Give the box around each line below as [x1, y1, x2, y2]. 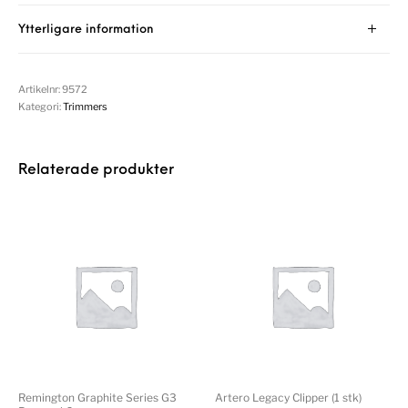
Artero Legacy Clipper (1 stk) [215, 390, 362, 404]
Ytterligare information [18, 23, 155, 36]
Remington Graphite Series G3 [18, 390, 178, 404]
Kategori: [18, 99, 64, 113]
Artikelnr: [18, 82, 63, 96]
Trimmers [63, 99, 108, 113]
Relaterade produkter [18, 162, 175, 178]
